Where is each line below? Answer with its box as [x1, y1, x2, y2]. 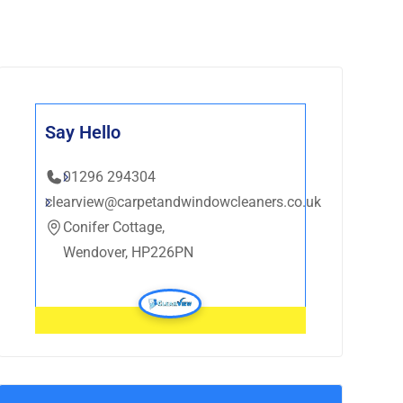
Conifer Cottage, [62, 219, 165, 236]
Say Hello [44, 121, 121, 143]
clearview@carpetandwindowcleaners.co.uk [44, 193, 321, 210]
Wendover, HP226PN [62, 244, 193, 261]
